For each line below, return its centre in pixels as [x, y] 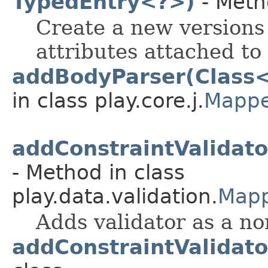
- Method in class [98, 173]
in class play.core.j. [108, 101]
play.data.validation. [115, 197]
